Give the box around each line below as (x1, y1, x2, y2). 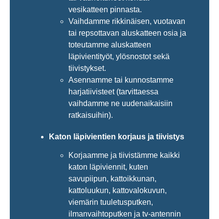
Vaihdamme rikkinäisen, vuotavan (68, 17, 185, 25)
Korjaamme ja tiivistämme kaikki (68, 151, 180, 160)
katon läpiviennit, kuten (68, 163, 148, 172)
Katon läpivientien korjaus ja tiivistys (49, 132, 184, 141)
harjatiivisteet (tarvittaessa (68, 87, 158, 96)
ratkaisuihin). (68, 110, 113, 119)
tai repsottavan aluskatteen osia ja (68, 28, 186, 37)
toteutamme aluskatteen (68, 40, 151, 49)
